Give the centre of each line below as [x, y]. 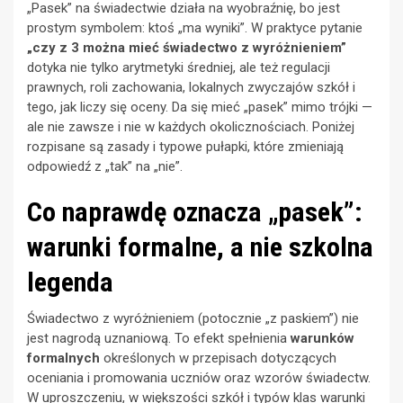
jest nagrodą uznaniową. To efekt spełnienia [159, 338]
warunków [322, 338]
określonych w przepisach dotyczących [218, 358]
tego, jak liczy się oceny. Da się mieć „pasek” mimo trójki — [200, 107]
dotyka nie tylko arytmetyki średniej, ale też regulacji [179, 67]
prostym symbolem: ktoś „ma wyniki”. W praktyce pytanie [195, 27]
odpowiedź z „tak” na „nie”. [105, 166]
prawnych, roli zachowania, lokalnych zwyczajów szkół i [191, 87]
